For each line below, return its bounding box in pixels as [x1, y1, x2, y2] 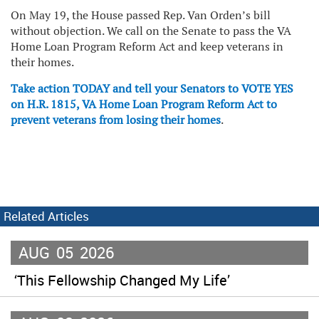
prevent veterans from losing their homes [11, 113, 221, 127]
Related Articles [4, 208, 89, 224]
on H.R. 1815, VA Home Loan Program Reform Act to [11, 97, 277, 112]
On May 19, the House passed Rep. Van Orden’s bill [11, 8, 271, 23]
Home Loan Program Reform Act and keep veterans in [11, 39, 283, 54]
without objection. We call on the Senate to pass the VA [11, 23, 291, 38]
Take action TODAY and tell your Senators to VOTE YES [11, 81, 293, 96]
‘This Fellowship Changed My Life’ [14, 271, 230, 290]
